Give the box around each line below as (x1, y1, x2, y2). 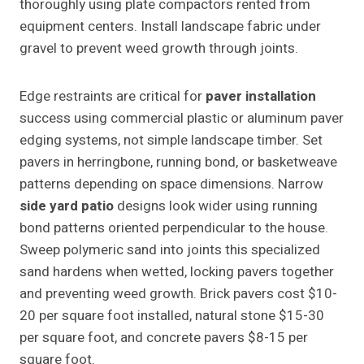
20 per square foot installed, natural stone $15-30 (19, 305, 324, 327)
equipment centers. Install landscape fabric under (19, 16, 321, 37)
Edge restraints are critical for (19, 86, 206, 107)
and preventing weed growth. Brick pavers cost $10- (19, 284, 337, 305)
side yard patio (19, 196, 114, 217)
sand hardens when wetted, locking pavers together (19, 262, 334, 283)
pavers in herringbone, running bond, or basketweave (19, 152, 337, 173)
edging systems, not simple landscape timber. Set (19, 130, 323, 151)
